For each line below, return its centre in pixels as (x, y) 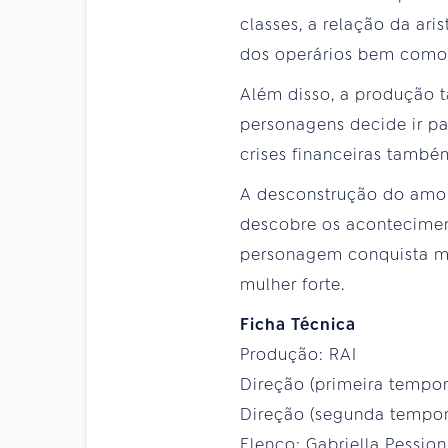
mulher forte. (292, 284)
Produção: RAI (298, 354)
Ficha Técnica (298, 324)
